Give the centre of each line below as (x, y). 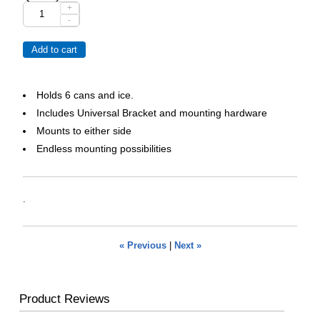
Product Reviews (65, 299)
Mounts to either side (84, 130)
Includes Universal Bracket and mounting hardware (152, 112)
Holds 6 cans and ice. (85, 95)
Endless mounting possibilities (104, 148)
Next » (187, 245)
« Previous (142, 245)
